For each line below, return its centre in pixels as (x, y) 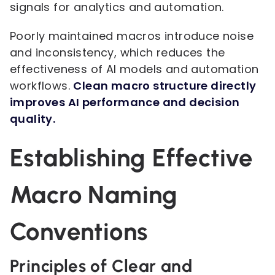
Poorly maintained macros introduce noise (132, 36)
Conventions (79, 231)
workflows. (42, 86)
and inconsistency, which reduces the (118, 52)
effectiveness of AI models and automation (134, 69)
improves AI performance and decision (125, 102)
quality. (33, 119)
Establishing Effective (131, 158)
